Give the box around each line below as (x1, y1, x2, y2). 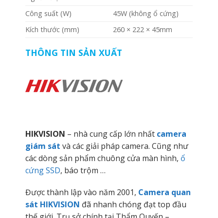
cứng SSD (25, 164, 60, 176)
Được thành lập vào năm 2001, (25, 187, 138, 198)
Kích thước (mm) (25, 24, 79, 34)
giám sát (25, 140, 60, 151)
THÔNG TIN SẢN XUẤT (25, 46, 125, 58)
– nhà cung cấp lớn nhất (65, 128, 157, 139)
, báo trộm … (60, 164, 106, 176)
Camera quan (138, 187, 191, 198)
